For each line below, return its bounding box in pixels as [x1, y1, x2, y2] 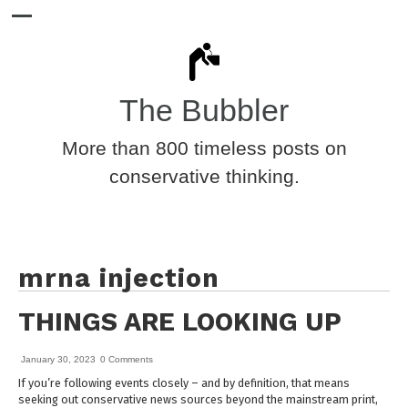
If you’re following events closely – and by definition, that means [18, 376, 350, 391]
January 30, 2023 [21, 354, 96, 364]
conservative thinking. [108, 166, 300, 187]
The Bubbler [119, 94, 289, 127]
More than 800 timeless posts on [61, 138, 347, 158]
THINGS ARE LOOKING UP [18, 306, 342, 337]
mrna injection [18, 262, 219, 293]
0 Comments [100, 354, 153, 364]
